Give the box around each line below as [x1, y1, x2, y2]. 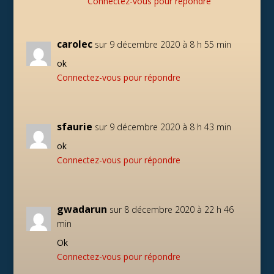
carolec [56, 37, 92, 51]
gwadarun [56, 202, 107, 216]
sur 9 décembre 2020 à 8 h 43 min [94, 121, 231, 133]
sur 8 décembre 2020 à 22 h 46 [109, 204, 234, 215]
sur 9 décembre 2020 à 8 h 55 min [94, 39, 231, 50]
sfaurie [56, 120, 92, 133]
